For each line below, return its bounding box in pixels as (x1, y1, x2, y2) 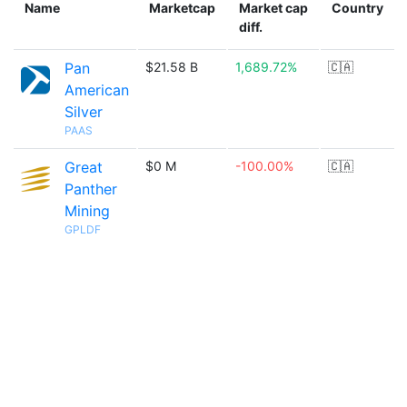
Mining (65, 202, 110, 220)
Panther (65, 180, 117, 198)
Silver (65, 103, 103, 121)
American (65, 81, 129, 99)
